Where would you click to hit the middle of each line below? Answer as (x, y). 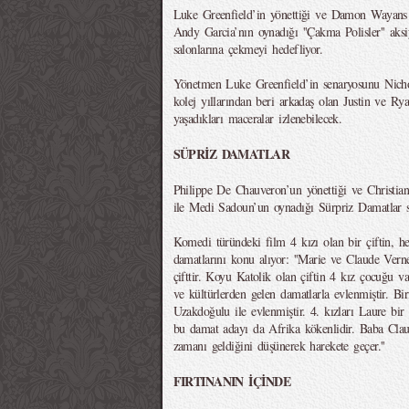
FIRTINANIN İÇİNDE (231, 381)
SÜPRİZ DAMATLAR (231, 154)
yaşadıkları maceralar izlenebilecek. (257, 118)
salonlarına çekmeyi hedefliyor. (248, 49)
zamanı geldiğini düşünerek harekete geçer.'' (279, 346)
